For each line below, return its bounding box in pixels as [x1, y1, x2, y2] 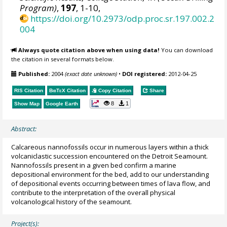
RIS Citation [14, 88, 44, 94]
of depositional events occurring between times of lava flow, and [11, 178, 211, 188]
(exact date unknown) [65, 69, 118, 78]
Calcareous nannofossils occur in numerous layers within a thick [11, 142, 209, 152]
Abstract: [11, 124, 37, 133]
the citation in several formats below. [11, 55, 115, 63]
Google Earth [46, 101, 79, 107]
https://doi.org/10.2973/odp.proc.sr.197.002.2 [30, 12, 215, 24]
